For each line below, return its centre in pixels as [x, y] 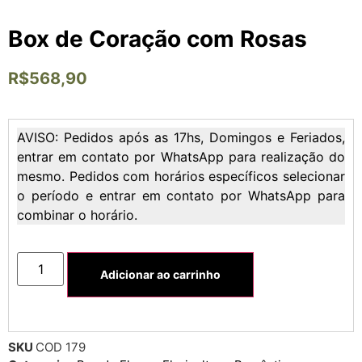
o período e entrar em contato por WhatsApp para [181, 195]
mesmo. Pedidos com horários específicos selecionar [181, 176]
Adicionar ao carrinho [161, 274]
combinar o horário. [77, 215]
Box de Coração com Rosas [158, 39]
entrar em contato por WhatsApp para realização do [181, 156]
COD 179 [61, 347]
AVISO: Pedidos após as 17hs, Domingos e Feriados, [181, 137]
